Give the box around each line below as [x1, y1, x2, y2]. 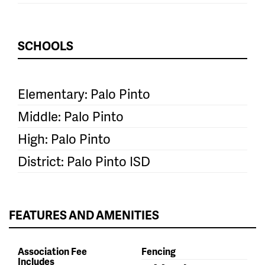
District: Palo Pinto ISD [18, 152, 150, 171]
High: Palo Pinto [18, 130, 111, 148]
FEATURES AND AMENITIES [9, 206, 159, 224]
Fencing [141, 244, 176, 258]
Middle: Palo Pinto [18, 107, 124, 126]
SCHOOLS [18, 37, 73, 54]
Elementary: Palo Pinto [18, 85, 150, 104]
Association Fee [18, 244, 87, 258]
